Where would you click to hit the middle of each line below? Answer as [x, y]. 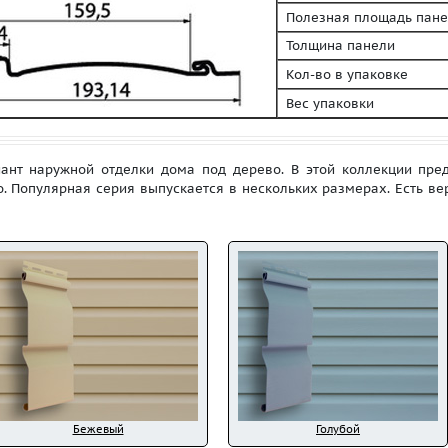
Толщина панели [336, 45]
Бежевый [98, 429]
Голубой [338, 429]
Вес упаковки [326, 103]
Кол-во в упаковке [343, 74]
